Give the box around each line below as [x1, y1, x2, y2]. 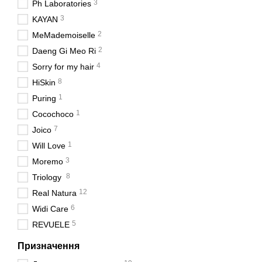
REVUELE [32, 220, 70, 229]
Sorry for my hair [32, 62, 94, 71]
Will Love [32, 141, 65, 150]
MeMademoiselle [32, 30, 95, 40]
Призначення [18, 241, 80, 251]
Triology [32, 173, 64, 182]
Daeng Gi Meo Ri [32, 46, 96, 56]
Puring [32, 94, 56, 103]
